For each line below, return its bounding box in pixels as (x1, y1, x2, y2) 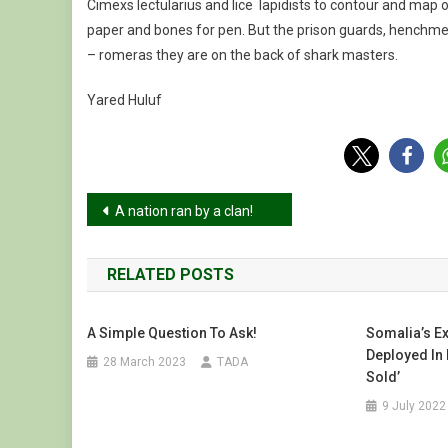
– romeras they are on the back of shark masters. (87, 47, 398, 63)
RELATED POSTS (107, 265, 234, 284)
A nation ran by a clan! (115, 203, 253, 219)
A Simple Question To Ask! (87, 325, 258, 341)
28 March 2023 (103, 355, 187, 369)
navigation (86, 233, 230, 268)
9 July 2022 (381, 399, 446, 413)
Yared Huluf (87, 92, 162, 108)
